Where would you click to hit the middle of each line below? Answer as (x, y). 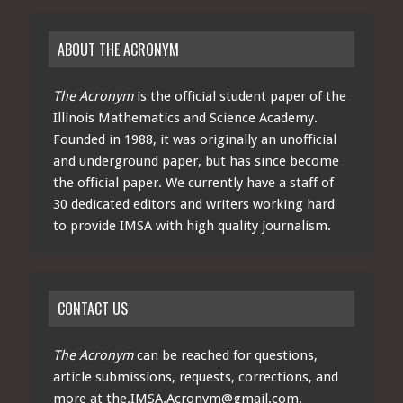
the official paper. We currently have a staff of (193, 183)
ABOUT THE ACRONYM (118, 50)
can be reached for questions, (225, 356)
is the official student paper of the (239, 97)
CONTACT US (92, 309)
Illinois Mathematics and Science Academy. (185, 118)
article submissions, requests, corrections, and (195, 377)
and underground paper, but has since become (196, 161)
